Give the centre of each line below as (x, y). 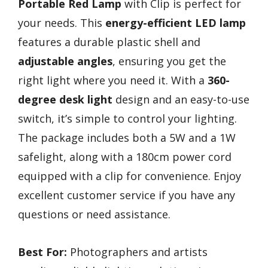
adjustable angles (65, 61)
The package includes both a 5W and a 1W (127, 138)
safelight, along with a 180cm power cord (125, 157)
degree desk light (65, 100)
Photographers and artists (137, 252)
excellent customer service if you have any (127, 195)
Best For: (42, 252)
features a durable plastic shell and (109, 42)
